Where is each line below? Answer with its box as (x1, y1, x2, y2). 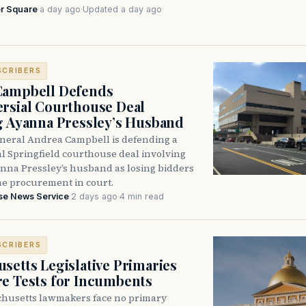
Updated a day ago (83, 3, 162, 14)
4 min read (120, 191, 164, 201)
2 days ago (71, 191, 117, 201)
